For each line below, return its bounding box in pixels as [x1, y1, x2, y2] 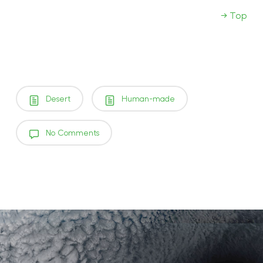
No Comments [43, 127, 99, 137]
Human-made [119, 93, 175, 103]
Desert [43, 93, 70, 103]
